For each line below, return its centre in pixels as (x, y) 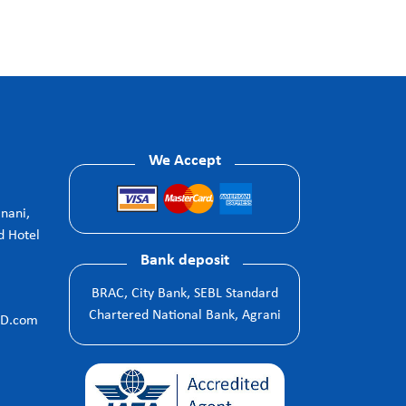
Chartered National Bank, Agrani (184, 316)
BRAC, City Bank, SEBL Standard (184, 294)
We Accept (184, 161)
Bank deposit (184, 261)
